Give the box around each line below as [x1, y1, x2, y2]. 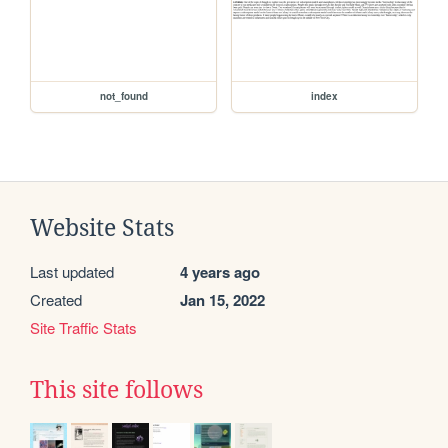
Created [30, 288, 82, 310]
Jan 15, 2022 [180, 288, 265, 311]
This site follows [30, 376, 203, 403]
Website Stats [30, 214, 174, 241]
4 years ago [180, 260, 260, 283]
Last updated [30, 260, 114, 282]
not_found [99, 88, 148, 103]
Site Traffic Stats [30, 316, 137, 338]
